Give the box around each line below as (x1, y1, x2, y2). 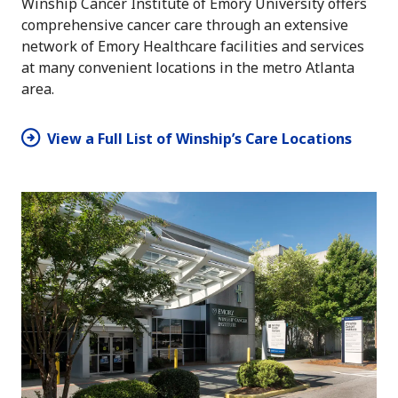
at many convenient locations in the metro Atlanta (21, 57, 354, 77)
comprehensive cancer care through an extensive (21, 14, 348, 35)
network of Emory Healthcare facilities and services (21, 36, 364, 56)
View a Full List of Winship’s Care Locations (47, 128, 352, 148)
